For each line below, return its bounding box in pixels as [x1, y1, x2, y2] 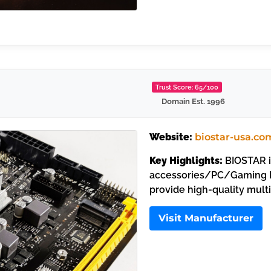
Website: [149, 131, 192, 143]
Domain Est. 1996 [161, 97, 225, 106]
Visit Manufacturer [158, 212, 253, 224]
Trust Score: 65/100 [155, 83, 218, 92]
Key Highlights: [149, 154, 223, 166]
